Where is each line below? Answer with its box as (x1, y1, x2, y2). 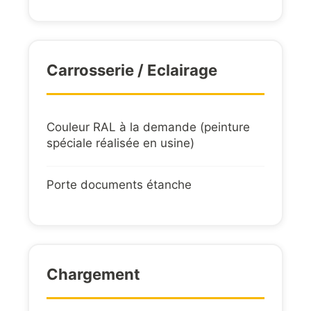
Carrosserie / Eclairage (47, 61, 217, 80)
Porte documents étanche (47, 178, 192, 192)
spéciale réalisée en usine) (47, 136, 194, 151)
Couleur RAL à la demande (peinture (47, 120, 250, 135)
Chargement (47, 265, 140, 284)
